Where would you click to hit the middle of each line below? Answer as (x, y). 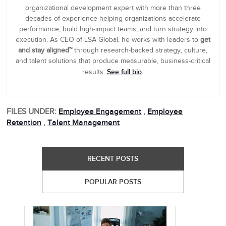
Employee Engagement (100, 112)
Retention (24, 123)
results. (95, 72)
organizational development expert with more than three (113, 8)
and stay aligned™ (45, 51)
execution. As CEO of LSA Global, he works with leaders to (108, 40)
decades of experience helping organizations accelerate (113, 19)
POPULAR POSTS (113, 182)
